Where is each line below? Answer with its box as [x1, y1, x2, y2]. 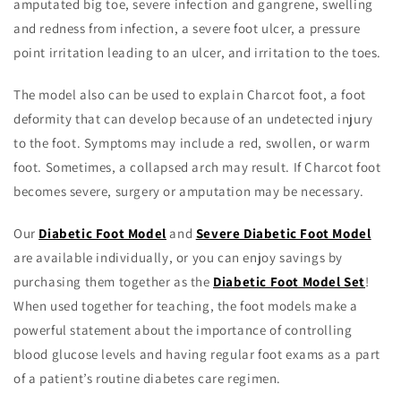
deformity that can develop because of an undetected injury [13, 110, 373, 128]
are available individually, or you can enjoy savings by [13, 249, 344, 267]
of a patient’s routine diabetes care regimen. [13, 370, 282, 388]
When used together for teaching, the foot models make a [13, 297, 359, 315]
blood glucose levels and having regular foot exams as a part [13, 346, 381, 363]
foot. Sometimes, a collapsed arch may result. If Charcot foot [13, 158, 381, 176]
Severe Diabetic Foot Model [195, 225, 371, 243]
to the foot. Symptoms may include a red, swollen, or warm [13, 134, 371, 152]
